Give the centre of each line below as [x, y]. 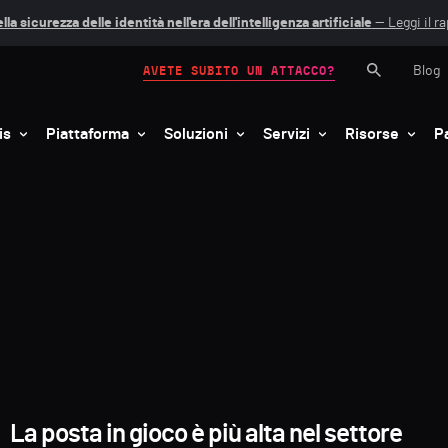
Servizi [286, 133]
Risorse [372, 133]
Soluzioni [196, 133]
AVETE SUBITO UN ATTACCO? [239, 70]
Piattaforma [87, 133]
